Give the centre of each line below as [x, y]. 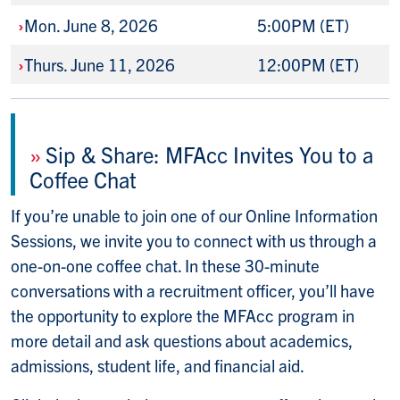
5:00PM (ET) [303, 25]
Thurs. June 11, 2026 [100, 65]
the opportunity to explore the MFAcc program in [183, 316]
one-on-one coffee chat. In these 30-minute [165, 266]
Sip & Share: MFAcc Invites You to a [209, 154]
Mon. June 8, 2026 [91, 25]
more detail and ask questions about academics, [182, 341]
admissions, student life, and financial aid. [158, 366]
